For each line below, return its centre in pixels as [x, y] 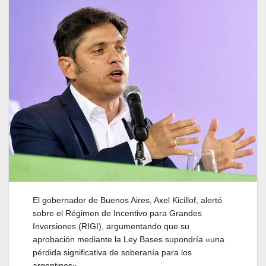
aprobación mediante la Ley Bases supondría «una [129, 239]
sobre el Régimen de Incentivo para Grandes [117, 213]
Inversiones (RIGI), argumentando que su [111, 226]
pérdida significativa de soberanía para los [112, 252]
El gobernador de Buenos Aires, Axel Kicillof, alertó [127, 200]
